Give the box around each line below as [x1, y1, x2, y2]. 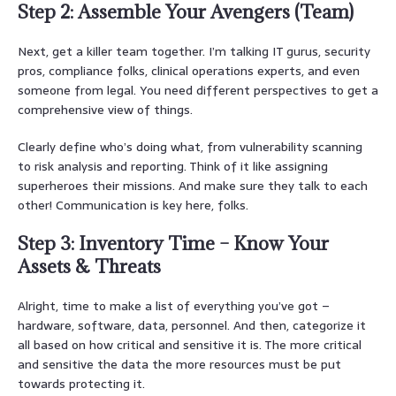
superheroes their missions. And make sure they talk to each [18, 175, 368, 195]
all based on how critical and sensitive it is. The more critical [18, 334, 362, 354]
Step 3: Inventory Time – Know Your [18, 231, 329, 255]
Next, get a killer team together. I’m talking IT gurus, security [18, 41, 370, 61]
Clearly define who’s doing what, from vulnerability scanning [18, 136, 362, 156]
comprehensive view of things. [18, 99, 193, 119]
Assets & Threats [18, 254, 161, 278]
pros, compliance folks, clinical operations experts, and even [18, 60, 360, 80]
